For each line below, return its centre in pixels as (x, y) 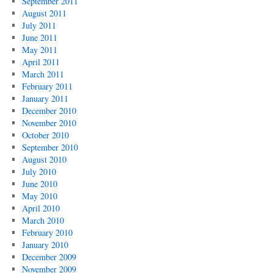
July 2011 (39, 25)
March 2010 (43, 220)
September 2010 (50, 147)
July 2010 (39, 172)
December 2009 (49, 257)
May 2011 (39, 50)
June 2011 (39, 37)
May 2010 (39, 196)
